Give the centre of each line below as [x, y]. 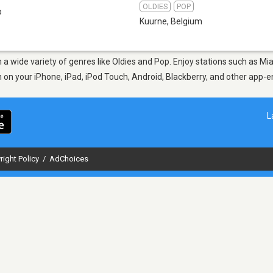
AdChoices [69, 158]
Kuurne [153, 21]
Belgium [186, 21]
